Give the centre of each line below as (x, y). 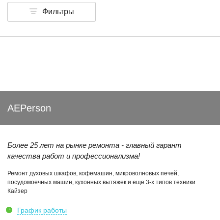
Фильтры (58, 12)
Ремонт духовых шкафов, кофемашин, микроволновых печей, (93, 173)
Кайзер (17, 191)
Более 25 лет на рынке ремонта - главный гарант (95, 145)
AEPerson (29, 108)
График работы (42, 210)
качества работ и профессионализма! (74, 156)
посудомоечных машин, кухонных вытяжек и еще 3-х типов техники (101, 182)
